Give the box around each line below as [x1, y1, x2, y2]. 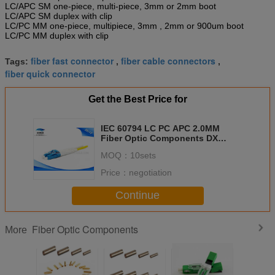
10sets [130, 150, 156, 160]
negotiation [129, 167, 172, 177]
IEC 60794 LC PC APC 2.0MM [101, 123, 220, 133]
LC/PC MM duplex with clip [5, 30, 109, 41]
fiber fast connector [31, 54, 114, 67]
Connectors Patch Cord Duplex [101, 142, 231, 153]
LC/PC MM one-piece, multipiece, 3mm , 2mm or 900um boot [5, 20, 244, 31]
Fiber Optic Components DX [101, 133, 218, 143]
